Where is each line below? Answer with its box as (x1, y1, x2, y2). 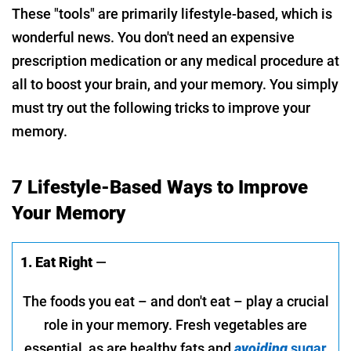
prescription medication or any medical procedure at (12, 52, 339, 69)
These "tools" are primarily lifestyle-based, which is (12, 5, 332, 22)
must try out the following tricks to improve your (12, 99, 310, 116)
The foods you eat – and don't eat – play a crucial (22, 292, 329, 309)
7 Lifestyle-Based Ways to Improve (12, 175, 308, 198)
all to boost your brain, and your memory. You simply (12, 75, 338, 92)
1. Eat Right (20, 253, 92, 270)
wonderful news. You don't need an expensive (12, 28, 295, 45)
